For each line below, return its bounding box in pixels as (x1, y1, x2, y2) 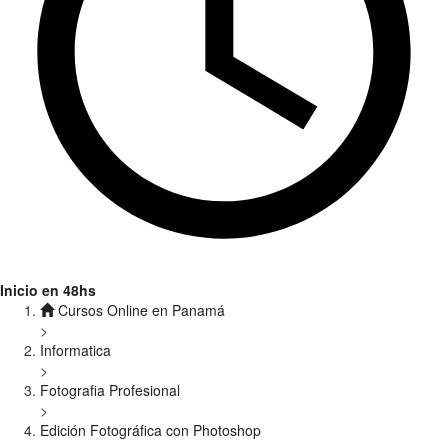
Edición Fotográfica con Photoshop (40, 420, 261, 440)
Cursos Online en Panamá (54, 300, 225, 320)
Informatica (40, 340, 111, 360)
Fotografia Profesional (40, 380, 180, 400)
